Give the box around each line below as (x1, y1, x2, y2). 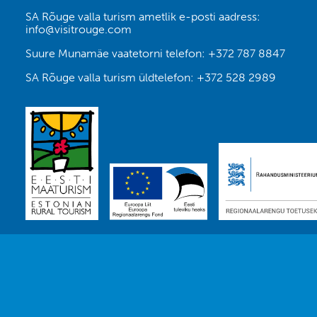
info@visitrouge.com (25, 23, 132, 36)
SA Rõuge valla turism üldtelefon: (25, 71, 197, 84)
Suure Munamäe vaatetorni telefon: (25, 47, 208, 60)
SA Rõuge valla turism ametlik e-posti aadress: (25, 10, 260, 23)
